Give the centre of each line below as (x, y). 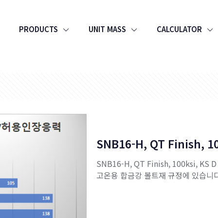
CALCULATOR (179, 29)
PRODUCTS (38, 29)
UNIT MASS (107, 29)
